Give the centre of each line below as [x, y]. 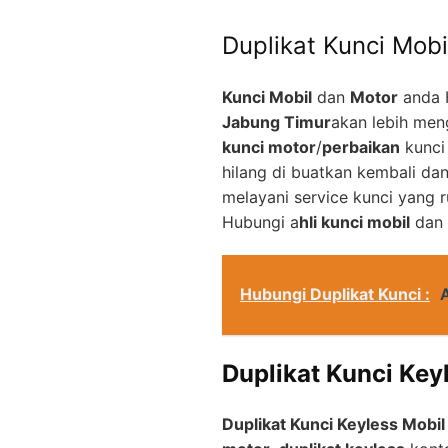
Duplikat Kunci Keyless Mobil [333, 424]
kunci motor [269, 146]
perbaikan [361, 146]
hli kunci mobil [354, 221]
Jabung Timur [276, 121]
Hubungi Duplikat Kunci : [335, 293]
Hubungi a [260, 221]
